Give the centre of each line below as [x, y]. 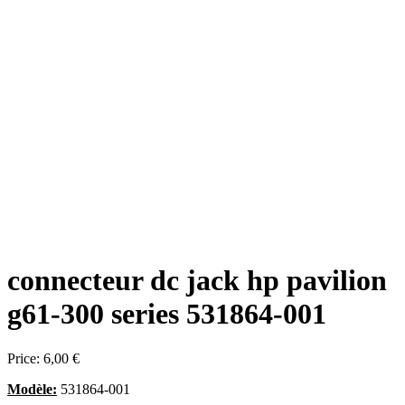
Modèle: [32, 389]
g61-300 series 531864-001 [167, 314]
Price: [25, 358]
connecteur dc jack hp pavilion [197, 281]
